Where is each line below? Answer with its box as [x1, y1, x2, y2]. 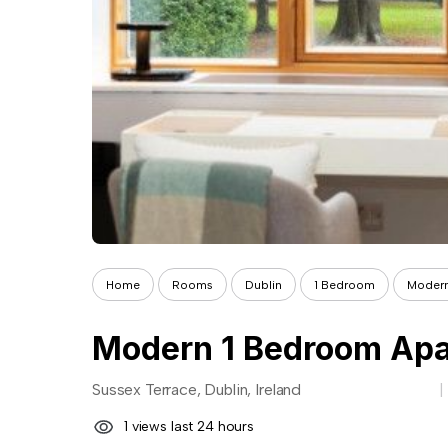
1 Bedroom [314, 277, 375, 292]
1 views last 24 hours [124, 418, 255, 435]
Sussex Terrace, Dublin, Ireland [92, 380, 302, 399]
